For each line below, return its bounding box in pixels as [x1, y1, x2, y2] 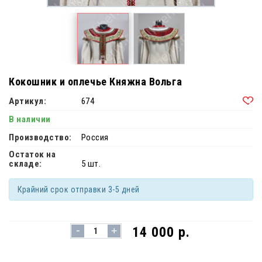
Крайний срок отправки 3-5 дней [18, 185, 140, 195]
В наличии [9, 114, 51, 125]
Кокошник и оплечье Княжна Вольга [9, 75, 182, 88]
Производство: [9, 132, 72, 143]
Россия [81, 132, 109, 143]
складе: [9, 158, 42, 170]
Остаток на [9, 149, 56, 160]
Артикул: [9, 96, 47, 107]
